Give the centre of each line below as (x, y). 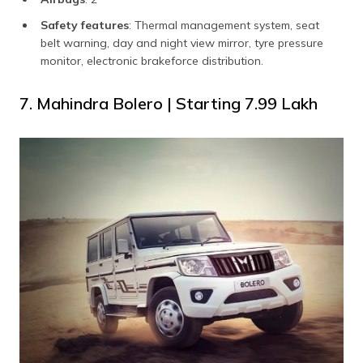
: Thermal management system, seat (224, 26)
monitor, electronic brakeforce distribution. (152, 61)
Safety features (85, 26)
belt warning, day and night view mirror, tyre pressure (182, 43)
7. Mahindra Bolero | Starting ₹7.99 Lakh (169, 104)
